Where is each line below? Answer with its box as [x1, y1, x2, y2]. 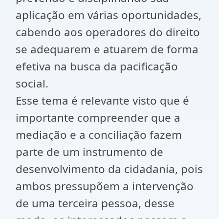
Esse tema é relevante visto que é [16, 93, 189, 108]
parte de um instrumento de [16, 144, 163, 159]
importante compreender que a [16, 110, 180, 125]
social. [16, 76, 51, 91]
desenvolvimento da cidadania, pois [16, 161, 203, 176]
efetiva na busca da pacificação [16, 59, 178, 74]
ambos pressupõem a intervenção [16, 178, 194, 194]
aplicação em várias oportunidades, [16, 7, 201, 22]
